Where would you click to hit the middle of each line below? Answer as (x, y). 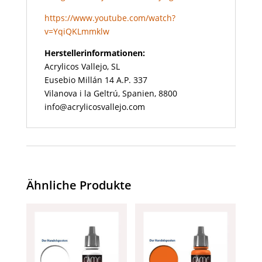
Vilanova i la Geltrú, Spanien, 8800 (111, 94)
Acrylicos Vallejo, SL (82, 67)
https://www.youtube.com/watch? (110, 18)
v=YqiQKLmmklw (77, 32)
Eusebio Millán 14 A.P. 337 (96, 80)
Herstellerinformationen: (94, 53)
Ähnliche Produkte (79, 185)
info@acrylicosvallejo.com (94, 107)
